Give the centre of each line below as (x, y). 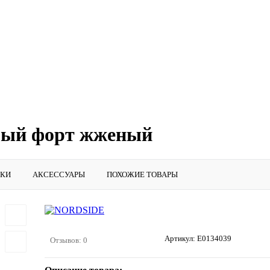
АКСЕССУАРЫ (59, 174)
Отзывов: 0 (69, 240)
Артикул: (181, 239)
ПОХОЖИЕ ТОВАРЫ (142, 174)
